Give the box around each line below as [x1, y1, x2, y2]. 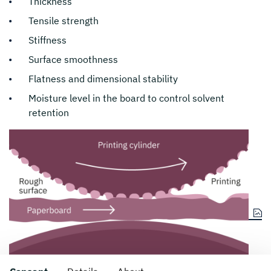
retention [28, 106, 69, 119]
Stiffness [28, 34, 67, 46]
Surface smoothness [28, 53, 118, 65]
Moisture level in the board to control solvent [28, 92, 224, 104]
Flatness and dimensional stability [28, 73, 178, 85]
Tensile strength [28, 15, 99, 27]
